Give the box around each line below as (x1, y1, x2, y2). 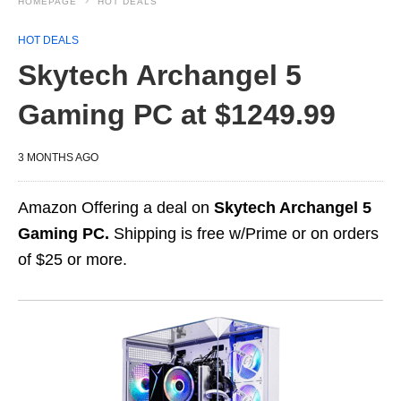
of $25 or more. (18, 251, 127, 269)
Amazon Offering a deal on (18, 199, 214, 217)
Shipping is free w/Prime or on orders (109, 225, 379, 243)
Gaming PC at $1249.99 (18, 98, 336, 131)
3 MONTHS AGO (18, 151, 98, 164)
